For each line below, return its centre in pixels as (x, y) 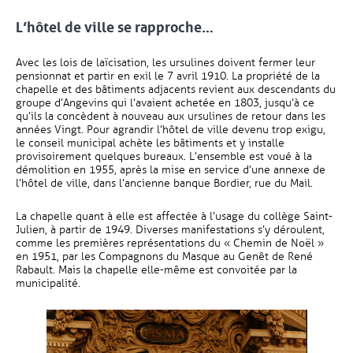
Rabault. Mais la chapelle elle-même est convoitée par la (156, 270)
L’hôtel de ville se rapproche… (115, 28)
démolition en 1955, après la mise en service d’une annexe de (171, 170)
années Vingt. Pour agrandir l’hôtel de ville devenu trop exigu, (171, 130)
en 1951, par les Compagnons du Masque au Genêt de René (164, 256)
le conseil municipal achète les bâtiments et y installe (150, 143)
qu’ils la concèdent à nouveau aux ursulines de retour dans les (171, 116)
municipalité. (48, 283)
